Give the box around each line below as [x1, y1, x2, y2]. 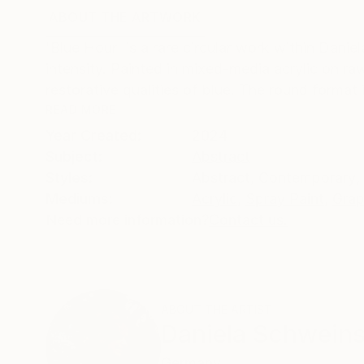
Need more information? [45, 210, 209, 228]
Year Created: [45, 126, 141, 144]
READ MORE [45, 102, 116, 116]
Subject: [45, 147, 102, 165]
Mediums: [45, 189, 113, 207]
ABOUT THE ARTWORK [49, 8, 201, 25]
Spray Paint [245, 189, 324, 207]
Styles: [45, 168, 93, 186]
